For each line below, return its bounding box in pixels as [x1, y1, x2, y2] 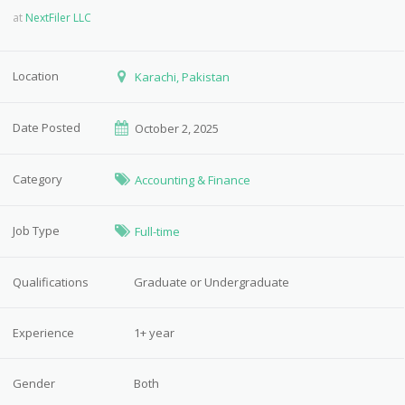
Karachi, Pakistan [134, 69, 230, 85]
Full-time [134, 223, 180, 240]
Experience [13, 325, 75, 341]
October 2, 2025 [131, 120, 219, 137]
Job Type [13, 222, 61, 239]
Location [13, 68, 60, 84]
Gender [13, 375, 56, 391]
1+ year [134, 325, 175, 341]
